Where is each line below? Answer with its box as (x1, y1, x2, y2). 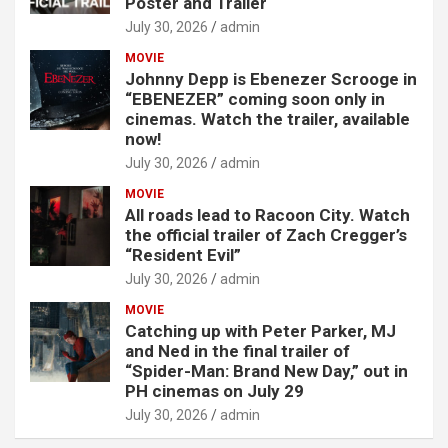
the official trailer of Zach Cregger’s (125, 224, 407, 245)
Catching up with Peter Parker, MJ (125, 320, 396, 341)
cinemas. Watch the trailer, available (125, 108, 410, 129)
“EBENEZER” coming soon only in (125, 88, 385, 109)
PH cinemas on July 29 (125, 380, 304, 401)
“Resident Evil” (125, 244, 241, 265)
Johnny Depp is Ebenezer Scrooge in (125, 68, 417, 89)
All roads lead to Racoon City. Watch (125, 204, 410, 225)
